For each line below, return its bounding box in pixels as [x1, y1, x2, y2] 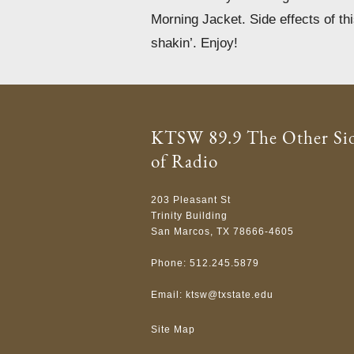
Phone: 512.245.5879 [151, 257, 260, 269]
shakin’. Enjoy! [151, 34, 239, 51]
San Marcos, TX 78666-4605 [151, 225, 295, 237]
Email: [151, 288, 186, 300]
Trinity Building [151, 209, 228, 221]
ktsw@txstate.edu [186, 288, 274, 300]
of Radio [151, 149, 219, 174]
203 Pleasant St [151, 194, 232, 205]
